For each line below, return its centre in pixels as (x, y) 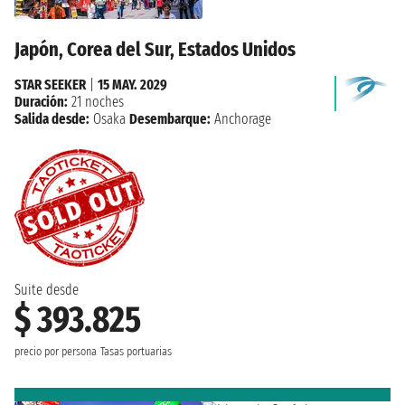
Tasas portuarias (136, 351)
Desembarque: (170, 118)
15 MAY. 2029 (132, 84)
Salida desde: (52, 118)
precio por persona (56, 351)
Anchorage (241, 118)
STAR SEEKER (50, 84)
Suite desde (47, 289)
